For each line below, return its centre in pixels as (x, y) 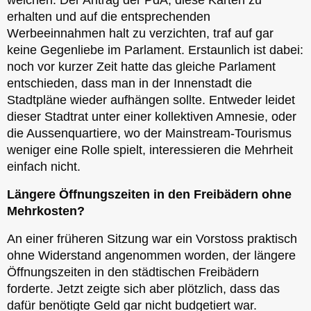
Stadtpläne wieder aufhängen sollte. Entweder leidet (151, 100)
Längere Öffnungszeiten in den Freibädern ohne (149, 194)
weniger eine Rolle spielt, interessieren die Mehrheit (150, 150)
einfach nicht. (44, 166)
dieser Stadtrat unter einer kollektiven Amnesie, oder (152, 116)
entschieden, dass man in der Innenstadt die (129, 83)
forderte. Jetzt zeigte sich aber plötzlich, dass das (143, 288)
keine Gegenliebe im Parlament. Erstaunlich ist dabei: (155, 50)
